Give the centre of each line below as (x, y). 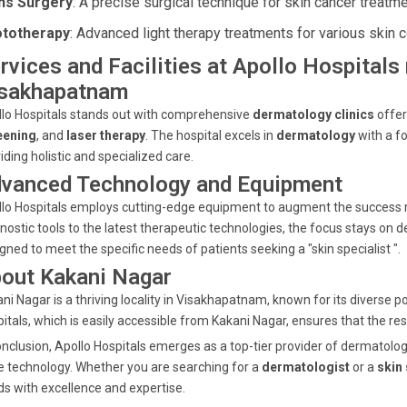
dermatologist (307, 367)
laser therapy (106, 135)
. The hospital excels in (211, 135)
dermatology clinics (313, 114)
